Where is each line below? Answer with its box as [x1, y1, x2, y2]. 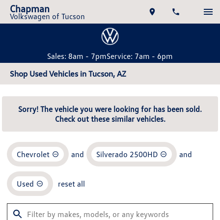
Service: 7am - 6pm [107, 51, 173, 61]
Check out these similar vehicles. [55, 114, 165, 124]
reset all [58, 179, 85, 189]
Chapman [10, 2, 50, 14]
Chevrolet [17, 149, 50, 159]
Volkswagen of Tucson [10, 11, 85, 21]
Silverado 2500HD [96, 149, 158, 159]
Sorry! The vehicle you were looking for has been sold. [18, 104, 202, 114]
